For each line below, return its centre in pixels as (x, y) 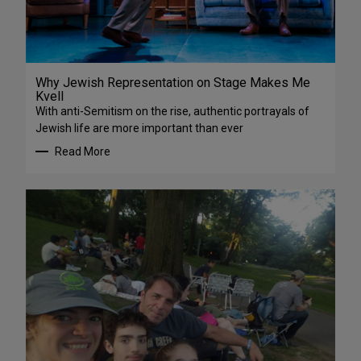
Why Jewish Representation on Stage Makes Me (173, 82)
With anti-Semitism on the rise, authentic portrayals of (172, 111)
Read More (83, 151)
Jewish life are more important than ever (139, 128)
